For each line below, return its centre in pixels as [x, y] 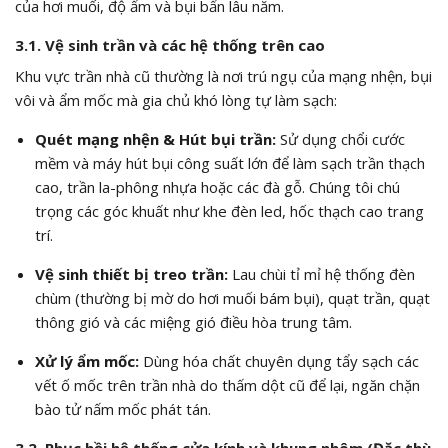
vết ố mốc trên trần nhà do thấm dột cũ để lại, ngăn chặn [227, 385]
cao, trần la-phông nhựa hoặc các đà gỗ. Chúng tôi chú [217, 187]
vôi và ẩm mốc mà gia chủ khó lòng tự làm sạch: [176, 100]
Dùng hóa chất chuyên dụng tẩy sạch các [278, 361]
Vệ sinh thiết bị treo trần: [131, 274]
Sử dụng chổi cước [340, 139]
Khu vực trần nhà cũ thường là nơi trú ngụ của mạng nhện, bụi [223, 76]
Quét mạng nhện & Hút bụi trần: [155, 139]
